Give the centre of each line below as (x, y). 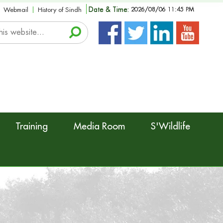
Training (32, 126)
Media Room (99, 126)
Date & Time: (109, 9)
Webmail (16, 9)
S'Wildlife (170, 126)
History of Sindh (59, 9)
